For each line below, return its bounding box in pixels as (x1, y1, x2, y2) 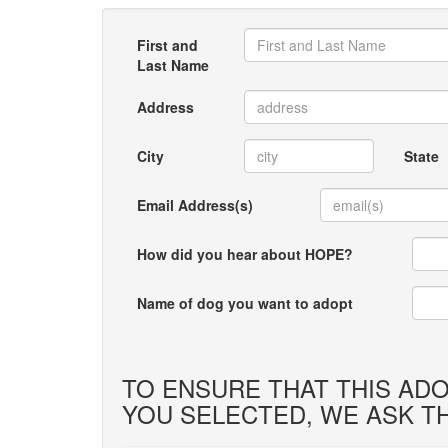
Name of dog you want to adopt (137, 293, 353, 313)
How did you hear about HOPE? (137, 244, 353, 264)
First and (137, 35, 198, 55)
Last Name (137, 55, 209, 75)
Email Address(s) (137, 195, 253, 215)
